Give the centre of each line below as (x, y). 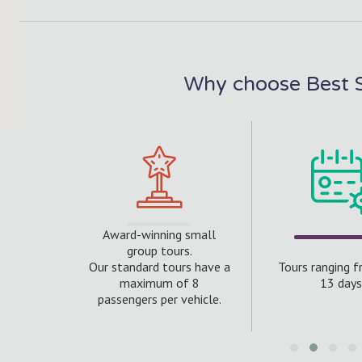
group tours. (159, 251)
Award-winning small (160, 235)
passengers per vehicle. (159, 299)
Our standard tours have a (159, 267)
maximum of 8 (159, 283)
